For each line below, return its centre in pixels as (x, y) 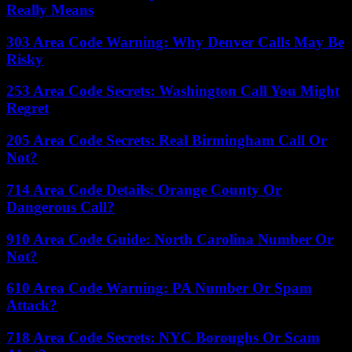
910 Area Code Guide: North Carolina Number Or (170, 239)
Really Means (50, 10)
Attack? (32, 306)
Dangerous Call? (60, 207)
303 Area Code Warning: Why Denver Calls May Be (175, 42)
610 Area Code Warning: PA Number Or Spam (159, 288)
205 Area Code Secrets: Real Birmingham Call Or (167, 141)
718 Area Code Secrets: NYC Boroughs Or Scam (163, 338)
